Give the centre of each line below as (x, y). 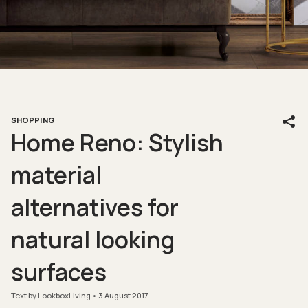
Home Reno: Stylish (117, 142)
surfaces (59, 272)
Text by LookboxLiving (51, 295)
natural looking (93, 239)
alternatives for (95, 207)
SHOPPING (33, 120)
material (56, 175)
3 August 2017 (123, 295)
